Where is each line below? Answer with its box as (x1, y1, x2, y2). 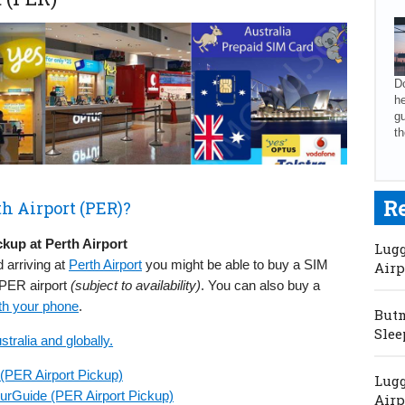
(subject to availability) (71, 277, 201, 293)
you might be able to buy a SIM (142, 256, 328, 272)
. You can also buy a (201, 277, 320, 293)
